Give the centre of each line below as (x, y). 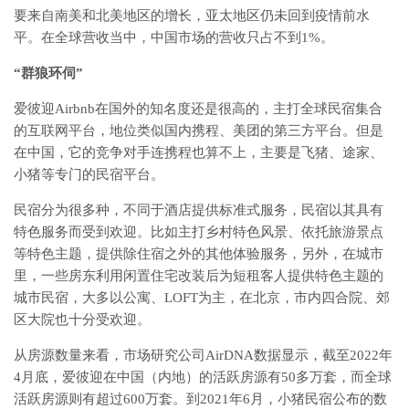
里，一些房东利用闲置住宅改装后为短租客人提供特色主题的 (199, 275)
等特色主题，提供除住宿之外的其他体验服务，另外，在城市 (199, 253)
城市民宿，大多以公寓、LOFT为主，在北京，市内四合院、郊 (202, 297)
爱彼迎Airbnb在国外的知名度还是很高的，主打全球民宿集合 (198, 108)
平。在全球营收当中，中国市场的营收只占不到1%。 (174, 37)
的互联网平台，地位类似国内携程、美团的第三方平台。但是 (199, 130)
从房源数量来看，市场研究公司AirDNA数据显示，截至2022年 (203, 355)
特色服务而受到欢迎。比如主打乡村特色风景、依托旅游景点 (199, 231)
